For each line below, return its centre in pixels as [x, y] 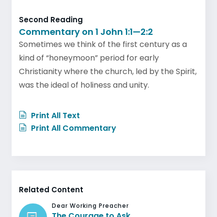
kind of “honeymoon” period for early [89, 58]
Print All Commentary [73, 128]
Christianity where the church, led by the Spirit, [108, 71]
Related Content [51, 190]
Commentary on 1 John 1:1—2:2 [86, 32]
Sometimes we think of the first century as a [103, 44]
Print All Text [54, 116]
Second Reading [51, 19]
